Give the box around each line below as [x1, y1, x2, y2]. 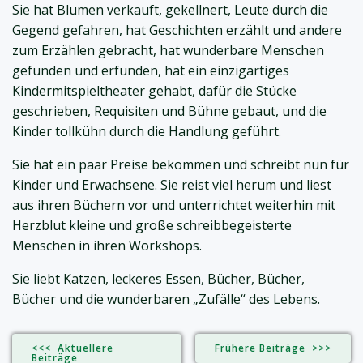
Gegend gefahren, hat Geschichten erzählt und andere [12, 21, 342, 40]
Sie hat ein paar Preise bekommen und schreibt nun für [12, 156, 349, 174]
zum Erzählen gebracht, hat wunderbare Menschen [12, 41, 324, 60]
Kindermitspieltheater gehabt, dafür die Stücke [12, 82, 297, 100]
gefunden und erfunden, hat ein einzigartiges [12, 62, 289, 80]
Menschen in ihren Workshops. [12, 237, 202, 255]
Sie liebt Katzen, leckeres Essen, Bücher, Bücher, [12, 270, 305, 288]
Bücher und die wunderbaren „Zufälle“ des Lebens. [12, 290, 320, 309]
